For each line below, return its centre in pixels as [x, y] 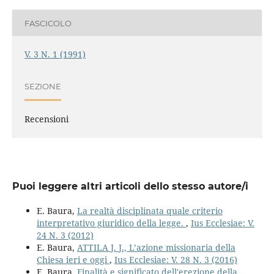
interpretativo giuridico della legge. [111, 223]
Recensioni [46, 119]
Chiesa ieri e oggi [73, 260]
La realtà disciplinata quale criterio [150, 211]
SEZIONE [43, 86]
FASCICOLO [48, 23]
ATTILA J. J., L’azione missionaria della [156, 248]
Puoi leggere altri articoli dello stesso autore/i [130, 187]
